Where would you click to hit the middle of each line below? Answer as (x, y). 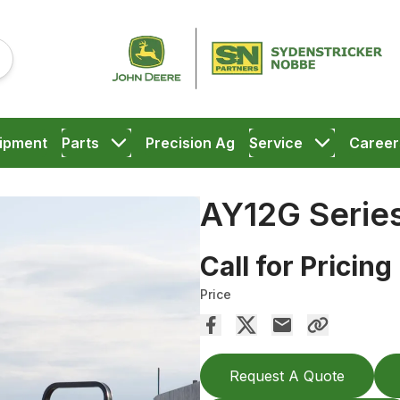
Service (275, 143)
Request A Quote (287, 376)
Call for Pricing (296, 266)
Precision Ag (190, 143)
